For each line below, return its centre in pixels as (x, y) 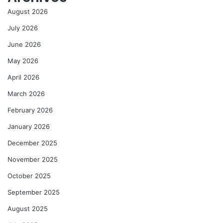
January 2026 (29, 126)
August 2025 (28, 208)
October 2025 (29, 175)
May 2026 (23, 60)
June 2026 (24, 44)
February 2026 (30, 110)
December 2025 (32, 143)
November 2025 (33, 159)
